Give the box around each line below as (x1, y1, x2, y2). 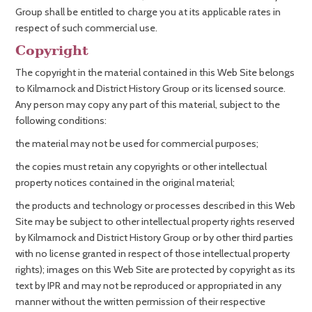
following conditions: (15, 114, 107, 127)
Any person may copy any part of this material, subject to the (15, 98, 280, 111)
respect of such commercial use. (15, 22, 157, 34)
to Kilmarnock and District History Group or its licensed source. (15, 82, 286, 95)
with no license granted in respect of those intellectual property (15, 247, 290, 260)
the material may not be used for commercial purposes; (15, 137, 258, 150)
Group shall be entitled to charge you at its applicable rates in (15, 6, 281, 18)
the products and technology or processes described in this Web (15, 199, 295, 212)
